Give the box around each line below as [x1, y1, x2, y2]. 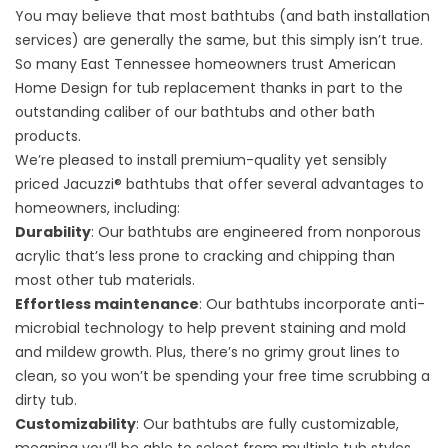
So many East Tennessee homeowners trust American [15, 54, 396, 74]
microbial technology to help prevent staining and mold [15, 318, 406, 338]
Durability [15, 222, 91, 242]
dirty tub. [15, 390, 81, 410]
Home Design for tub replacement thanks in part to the [15, 78, 403, 98]
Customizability [15, 414, 136, 434]
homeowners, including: [15, 198, 188, 218]
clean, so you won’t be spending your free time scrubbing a [15, 366, 430, 386]
